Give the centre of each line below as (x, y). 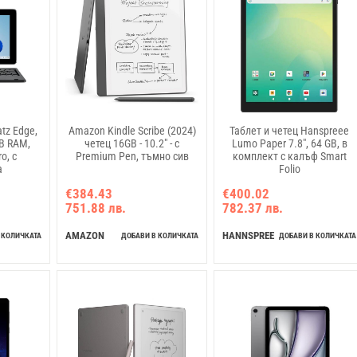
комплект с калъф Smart (289, 157)
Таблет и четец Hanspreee (290, 131)
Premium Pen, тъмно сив (132, 157)
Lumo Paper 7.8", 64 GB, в (289, 144)
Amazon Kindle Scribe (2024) (132, 131)
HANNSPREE (249, 236)
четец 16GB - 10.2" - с (132, 144)
